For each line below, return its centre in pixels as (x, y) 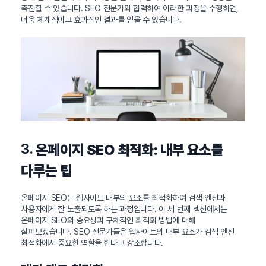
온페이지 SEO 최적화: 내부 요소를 (129, 150)
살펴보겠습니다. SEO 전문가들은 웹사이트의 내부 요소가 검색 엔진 (128, 231)
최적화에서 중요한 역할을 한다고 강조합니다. (92, 243)
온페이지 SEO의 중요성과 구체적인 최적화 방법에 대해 (108, 220)
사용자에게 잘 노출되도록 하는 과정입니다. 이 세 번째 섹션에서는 (124, 209)
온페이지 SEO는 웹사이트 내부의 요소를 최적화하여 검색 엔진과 (123, 197)
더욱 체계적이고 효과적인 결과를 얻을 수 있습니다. (101, 19)
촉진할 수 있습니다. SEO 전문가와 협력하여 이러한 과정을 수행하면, (130, 8)
